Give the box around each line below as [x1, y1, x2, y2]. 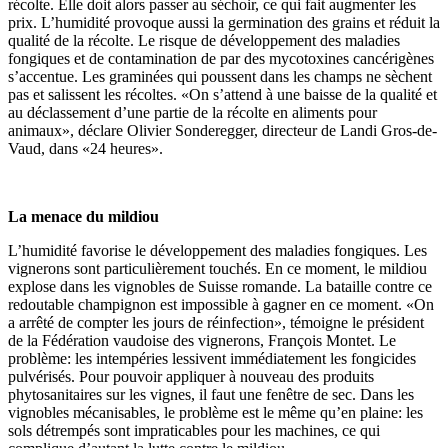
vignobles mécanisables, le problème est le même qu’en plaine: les [8, 403, 423, 421]
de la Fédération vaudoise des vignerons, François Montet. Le [8, 331, 396, 349]
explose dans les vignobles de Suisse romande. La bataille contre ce [8, 277, 432, 295]
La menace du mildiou [8, 207, 159, 225]
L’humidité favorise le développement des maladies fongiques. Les [8, 241, 427, 259]
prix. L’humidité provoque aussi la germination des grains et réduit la [8, 13, 440, 31]
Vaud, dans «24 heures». [8, 139, 163, 157]
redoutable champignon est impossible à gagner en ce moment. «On [8, 295, 434, 313]
